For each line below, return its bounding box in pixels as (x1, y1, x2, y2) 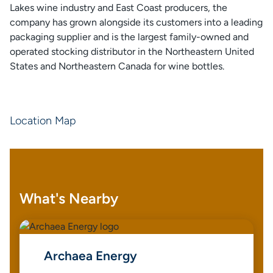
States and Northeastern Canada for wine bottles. (10, 60, 224, 72)
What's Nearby (19, 190, 118, 207)
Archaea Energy (44, 248, 137, 263)
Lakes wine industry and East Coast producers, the (10, 2, 227, 13)
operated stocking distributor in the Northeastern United (10, 46, 254, 57)
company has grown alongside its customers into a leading (10, 16, 263, 28)
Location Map (10, 114, 76, 127)
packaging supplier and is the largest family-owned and (10, 31, 249, 43)
